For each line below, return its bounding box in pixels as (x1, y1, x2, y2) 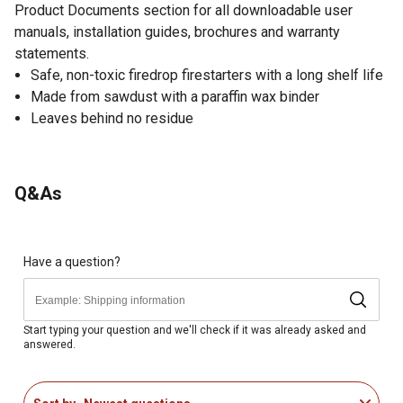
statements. (14, 44, 89, 62)
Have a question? (23, 254, 121, 269)
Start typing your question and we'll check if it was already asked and (23, 323, 366, 336)
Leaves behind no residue (31, 109, 193, 127)
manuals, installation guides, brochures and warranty (14, 22, 340, 40)
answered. (23, 337, 76, 351)
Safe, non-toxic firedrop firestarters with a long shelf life (31, 66, 383, 84)
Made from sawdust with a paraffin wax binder (31, 87, 319, 105)
